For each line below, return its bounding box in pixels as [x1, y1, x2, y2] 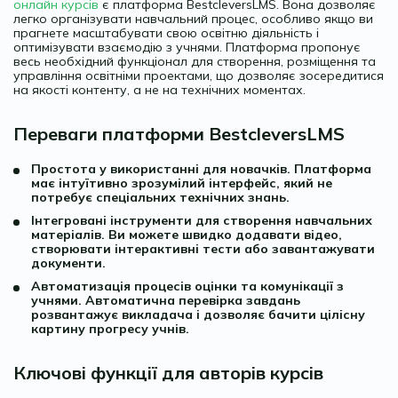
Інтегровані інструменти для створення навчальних [31, 212, 372, 229]
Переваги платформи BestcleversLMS [13, 123, 345, 146]
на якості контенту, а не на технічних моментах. [13, 82, 306, 99]
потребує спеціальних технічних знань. [31, 189, 290, 206]
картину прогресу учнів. [31, 321, 189, 338]
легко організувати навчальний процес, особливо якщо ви [13, 11, 373, 28]
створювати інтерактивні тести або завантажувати [31, 241, 375, 258]
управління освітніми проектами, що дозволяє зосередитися [13, 68, 384, 84]
